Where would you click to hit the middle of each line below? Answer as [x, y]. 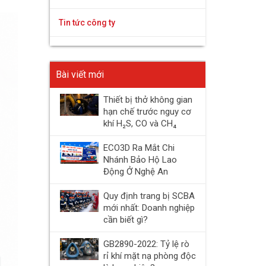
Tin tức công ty [87, 23]
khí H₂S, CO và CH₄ [140, 123]
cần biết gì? [125, 220]
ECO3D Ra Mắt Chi [139, 148]
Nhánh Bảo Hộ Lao [140, 160]
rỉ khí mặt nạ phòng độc [149, 256]
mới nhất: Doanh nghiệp [149, 208]
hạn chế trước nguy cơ [147, 112]
